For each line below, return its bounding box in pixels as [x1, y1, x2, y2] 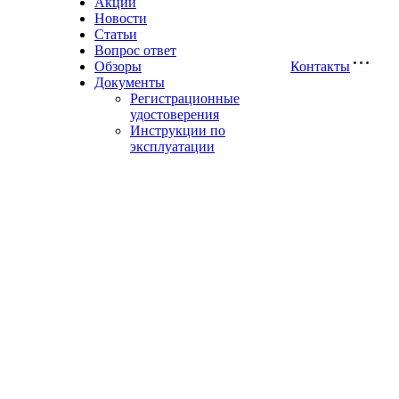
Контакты [290, 59, 350, 74]
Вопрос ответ [94, 43, 176, 58]
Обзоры [94, 59, 142, 74]
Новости [94, 11, 147, 26]
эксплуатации [130, 139, 215, 154]
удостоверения [130, 107, 219, 122]
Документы [94, 75, 165, 90]
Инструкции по [130, 123, 225, 138]
